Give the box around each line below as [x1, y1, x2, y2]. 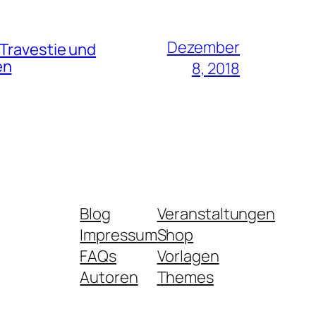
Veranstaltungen [157, 202, 275, 224]
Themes [157, 266, 214, 288]
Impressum [80, 224, 157, 245]
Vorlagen [157, 245, 219, 267]
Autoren [80, 266, 138, 288]
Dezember [166, 36, 240, 58]
